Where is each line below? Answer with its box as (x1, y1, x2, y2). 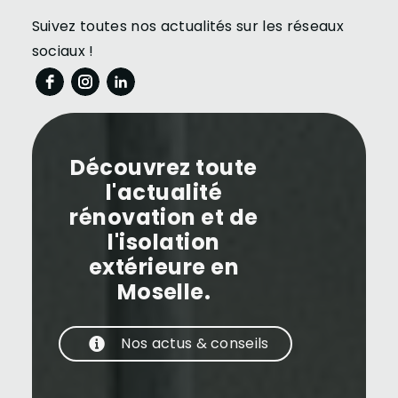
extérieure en (88, 252, 240, 283)
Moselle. (116, 277, 211, 307)
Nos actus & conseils (121, 333, 269, 354)
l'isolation (107, 227, 220, 258)
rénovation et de (69, 203, 259, 233)
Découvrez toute (70, 153, 258, 183)
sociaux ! (31, 41, 94, 62)
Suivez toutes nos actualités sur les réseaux (31, 16, 344, 37)
